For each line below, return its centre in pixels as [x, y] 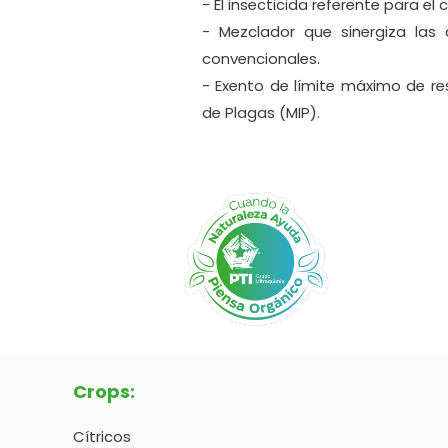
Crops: [103, 391]
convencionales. [261, 58]
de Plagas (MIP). [261, 112]
